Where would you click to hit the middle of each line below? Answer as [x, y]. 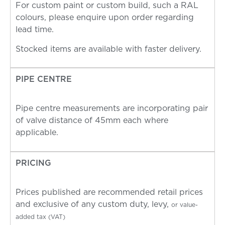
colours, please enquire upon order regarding [105, 18]
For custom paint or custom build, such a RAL [107, 6]
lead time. [35, 30]
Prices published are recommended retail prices [109, 193]
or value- [185, 205]
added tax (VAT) [40, 217]
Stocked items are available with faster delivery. [110, 49]
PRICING [33, 163]
